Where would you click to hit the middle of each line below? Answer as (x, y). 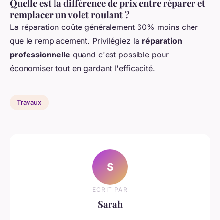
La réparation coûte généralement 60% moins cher (104, 27)
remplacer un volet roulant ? (70, 14)
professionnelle (40, 54)
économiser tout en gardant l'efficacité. (82, 68)
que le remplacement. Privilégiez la (76, 41)
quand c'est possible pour (120, 54)
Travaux (29, 102)
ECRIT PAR (110, 190)
